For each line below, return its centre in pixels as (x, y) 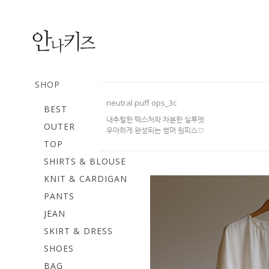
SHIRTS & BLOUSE (85, 161)
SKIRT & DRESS (78, 231)
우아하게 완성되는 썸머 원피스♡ (155, 130)
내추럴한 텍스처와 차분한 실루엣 (155, 119)
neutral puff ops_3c (141, 103)
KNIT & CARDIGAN (86, 179)
